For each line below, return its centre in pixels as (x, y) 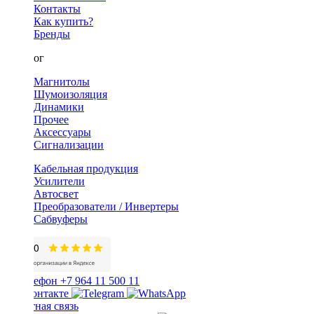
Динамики (59, 107)
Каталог (25, 57)
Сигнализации (69, 144)
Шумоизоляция (70, 94)
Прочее (51, 119)
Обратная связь (42, 306)
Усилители (59, 181)
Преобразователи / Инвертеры (106, 206)
